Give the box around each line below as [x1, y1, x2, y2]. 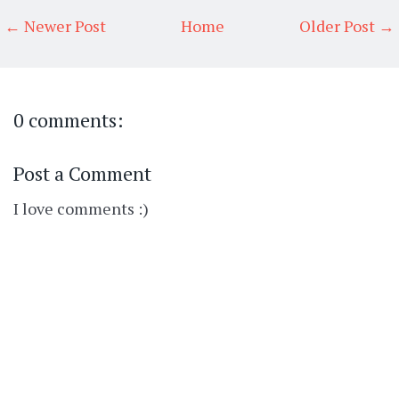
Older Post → [299, 15, 395, 37]
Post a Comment [13, 160, 151, 187]
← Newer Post [4, 15, 106, 37]
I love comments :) [13, 198, 149, 220]
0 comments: [13, 107, 124, 134]
